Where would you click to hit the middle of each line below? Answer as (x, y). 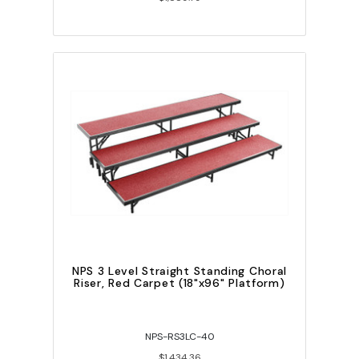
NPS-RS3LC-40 (179, 337)
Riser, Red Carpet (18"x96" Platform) (179, 283)
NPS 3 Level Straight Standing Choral (179, 271)
